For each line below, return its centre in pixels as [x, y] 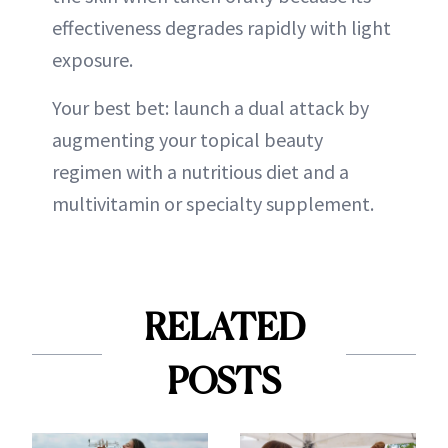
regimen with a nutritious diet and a [200, 171]
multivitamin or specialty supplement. [213, 203]
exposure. [92, 59]
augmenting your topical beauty [187, 139]
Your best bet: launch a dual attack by [210, 107]
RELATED [224, 327]
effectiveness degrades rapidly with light [221, 27]
